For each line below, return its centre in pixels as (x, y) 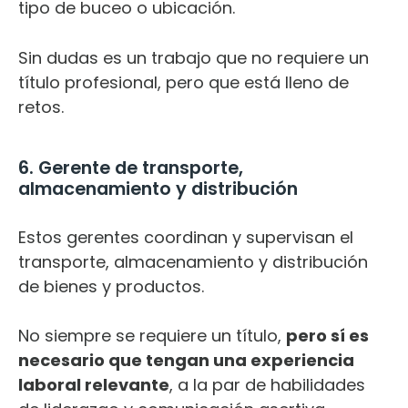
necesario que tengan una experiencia (186, 360)
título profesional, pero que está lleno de (184, 82)
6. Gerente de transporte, (131, 167)
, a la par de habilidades (267, 384)
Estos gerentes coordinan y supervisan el (186, 237)
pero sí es (327, 335)
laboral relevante (94, 384)
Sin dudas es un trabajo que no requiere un (194, 57)
